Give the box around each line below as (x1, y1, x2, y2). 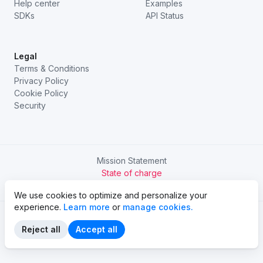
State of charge (101, 168, 162, 178)
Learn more (63, 202, 110, 212)
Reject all (22, 224, 60, 234)
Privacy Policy (14, 76, 69, 86)
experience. (14, 202, 63, 212)
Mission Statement (96, 156, 167, 166)
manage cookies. (123, 202, 193, 212)
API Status (146, 11, 184, 21)
